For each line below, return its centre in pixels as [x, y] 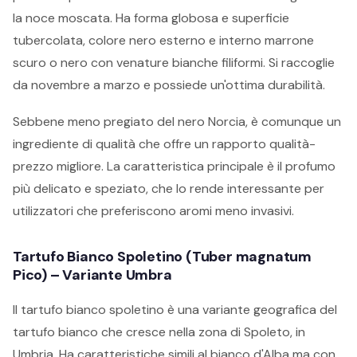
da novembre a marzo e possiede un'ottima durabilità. [169, 85]
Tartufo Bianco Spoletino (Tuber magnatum [162, 257]
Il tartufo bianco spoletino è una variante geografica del [175, 310]
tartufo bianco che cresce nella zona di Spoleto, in [159, 332]
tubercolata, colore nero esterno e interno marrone [163, 40]
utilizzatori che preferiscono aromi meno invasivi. [153, 211]
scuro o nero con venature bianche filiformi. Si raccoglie [174, 63]
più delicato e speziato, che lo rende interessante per [169, 188]
